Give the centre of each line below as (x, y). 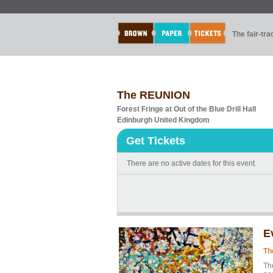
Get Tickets (156, 141)
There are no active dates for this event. (192, 163)
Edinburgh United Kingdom (163, 120)
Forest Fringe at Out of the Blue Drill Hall (186, 109)
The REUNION (154, 95)
